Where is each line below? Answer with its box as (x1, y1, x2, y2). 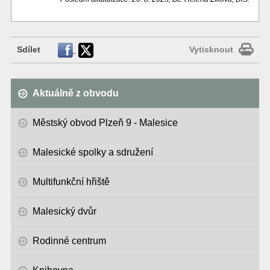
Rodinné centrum (32, 235, 106, 246)
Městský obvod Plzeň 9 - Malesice (32, 117, 178, 128)
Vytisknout (189, 45, 234, 54)
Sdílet (16, 45, 43, 54)
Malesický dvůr (32, 206, 96, 216)
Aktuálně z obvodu (32, 87, 119, 98)
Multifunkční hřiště (32, 176, 110, 187)
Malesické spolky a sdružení (32, 146, 153, 157)
